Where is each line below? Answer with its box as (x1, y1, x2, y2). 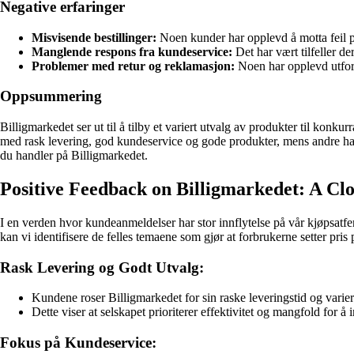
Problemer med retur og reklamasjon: (32, 58, 235, 73)
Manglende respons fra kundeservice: (32, 44, 232, 58)
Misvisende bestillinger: (32, 30, 156, 44)
